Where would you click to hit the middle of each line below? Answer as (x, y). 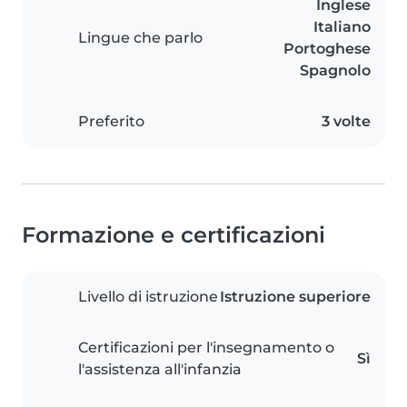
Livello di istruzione (148, 297)
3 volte (346, 122)
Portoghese (327, 49)
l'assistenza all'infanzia (160, 370)
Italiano (342, 27)
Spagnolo (335, 71)
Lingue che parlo (140, 38)
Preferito (111, 122)
